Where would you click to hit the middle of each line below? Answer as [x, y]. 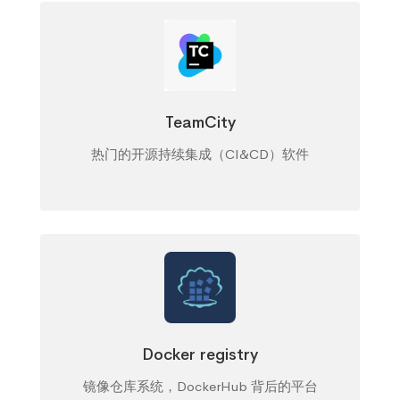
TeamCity [200, 122]
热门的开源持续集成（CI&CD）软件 [200, 154]
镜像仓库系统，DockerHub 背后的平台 [200, 386]
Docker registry [200, 354]
